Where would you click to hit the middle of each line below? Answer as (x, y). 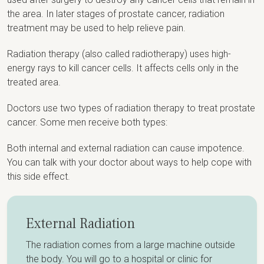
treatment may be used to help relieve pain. (96, 28)
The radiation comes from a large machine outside (131, 245)
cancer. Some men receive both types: (87, 123)
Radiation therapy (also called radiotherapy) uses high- (119, 54)
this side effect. (39, 177)
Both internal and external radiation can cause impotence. (126, 148)
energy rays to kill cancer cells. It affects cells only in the (123, 68)
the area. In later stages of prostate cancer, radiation (116, 14)
